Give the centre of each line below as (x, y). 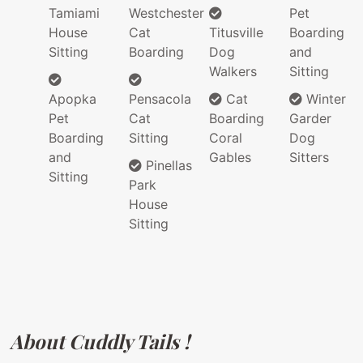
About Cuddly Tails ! (100, 342)
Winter (324, 99)
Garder (310, 119)
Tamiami (74, 13)
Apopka (73, 99)
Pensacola (160, 99)
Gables (230, 158)
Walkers (233, 72)
